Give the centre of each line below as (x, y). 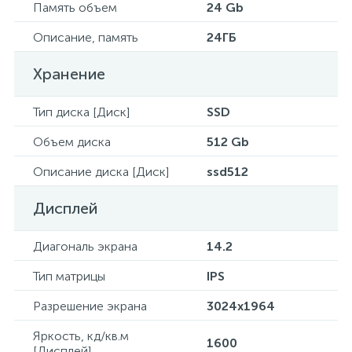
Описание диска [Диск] (101, 172)
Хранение (69, 74)
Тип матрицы (69, 276)
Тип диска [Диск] (81, 112)
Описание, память (86, 37)
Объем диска (72, 142)
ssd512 (227, 172)
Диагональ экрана (85, 246)
